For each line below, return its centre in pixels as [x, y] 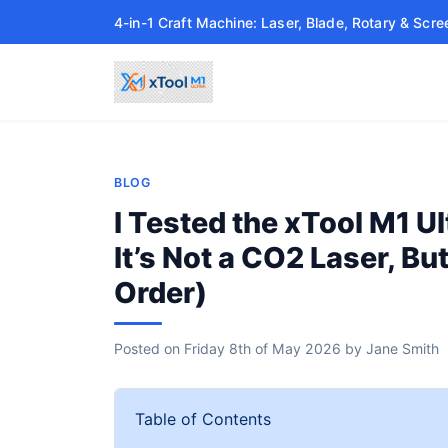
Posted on [149, 348]
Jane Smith [402, 348]
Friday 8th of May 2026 [262, 348]
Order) [160, 292]
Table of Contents [203, 419]
